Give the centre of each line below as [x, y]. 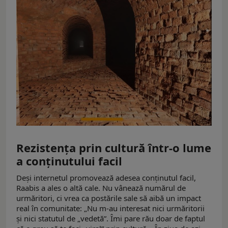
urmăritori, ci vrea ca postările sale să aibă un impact [109, 198]
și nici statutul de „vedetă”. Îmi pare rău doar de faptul [111, 219]
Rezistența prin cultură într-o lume [114, 148]
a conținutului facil [69, 161]
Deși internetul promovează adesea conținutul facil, [106, 178]
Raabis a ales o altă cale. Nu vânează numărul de [101, 188]
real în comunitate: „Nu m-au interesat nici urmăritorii [110, 208]
